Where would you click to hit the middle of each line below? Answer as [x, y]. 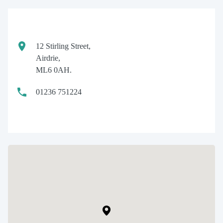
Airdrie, [48, 58]
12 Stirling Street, [63, 46]
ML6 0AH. [54, 70]
